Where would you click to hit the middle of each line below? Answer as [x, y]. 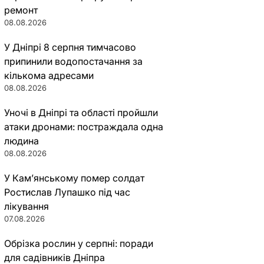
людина [21, 141]
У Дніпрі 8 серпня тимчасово [70, 47]
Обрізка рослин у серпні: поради [78, 243]
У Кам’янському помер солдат [74, 178]
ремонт [21, 10]
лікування [26, 206]
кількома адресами [49, 75]
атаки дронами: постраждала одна [83, 127]
